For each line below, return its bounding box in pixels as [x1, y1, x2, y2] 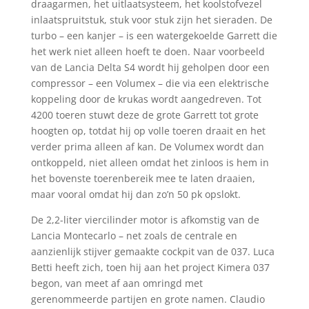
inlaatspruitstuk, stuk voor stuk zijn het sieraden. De [30, 12, 272, 26]
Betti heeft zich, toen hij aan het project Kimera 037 [30, 260, 270, 274]
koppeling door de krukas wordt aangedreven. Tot [30, 92, 261, 106]
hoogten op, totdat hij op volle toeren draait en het [30, 123, 266, 137]
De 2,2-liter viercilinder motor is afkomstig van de [30, 212, 259, 226]
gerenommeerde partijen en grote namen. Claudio [30, 292, 265, 306]
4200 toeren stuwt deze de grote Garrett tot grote [30, 108, 259, 121]
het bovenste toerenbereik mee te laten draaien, [30, 171, 255, 185]
